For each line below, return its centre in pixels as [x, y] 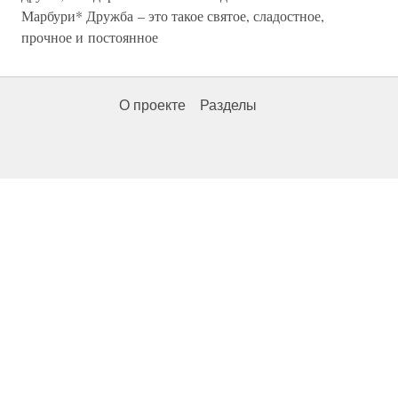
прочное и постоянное [90, 37]
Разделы [228, 105]
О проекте [152, 105]
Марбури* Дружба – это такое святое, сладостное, [173, 16]
